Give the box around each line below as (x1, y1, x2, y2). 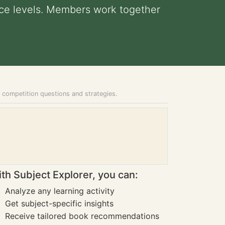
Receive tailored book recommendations (5, 211, 159, 221)
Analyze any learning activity (5, 186, 115, 196)
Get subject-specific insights (5, 198, 114, 208)
